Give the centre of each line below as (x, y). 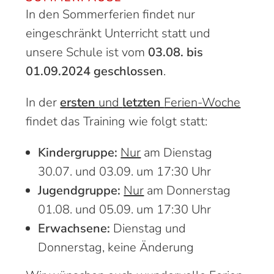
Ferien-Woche (202, 102)
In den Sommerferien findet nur (111, 14)
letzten (143, 102)
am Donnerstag (187, 191)
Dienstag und (148, 228)
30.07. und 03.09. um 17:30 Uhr (125, 172)
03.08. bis (176, 52)
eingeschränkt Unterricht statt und (118, 33)
